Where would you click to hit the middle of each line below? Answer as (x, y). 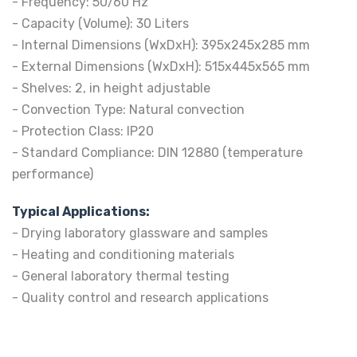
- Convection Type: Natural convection (130, 110)
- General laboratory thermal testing (121, 276)
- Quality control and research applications (140, 297)
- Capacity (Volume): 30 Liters (100, 24)
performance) (53, 175)
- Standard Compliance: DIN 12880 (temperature (157, 153)
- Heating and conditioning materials (123, 254)
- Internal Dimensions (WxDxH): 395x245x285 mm (161, 45)
